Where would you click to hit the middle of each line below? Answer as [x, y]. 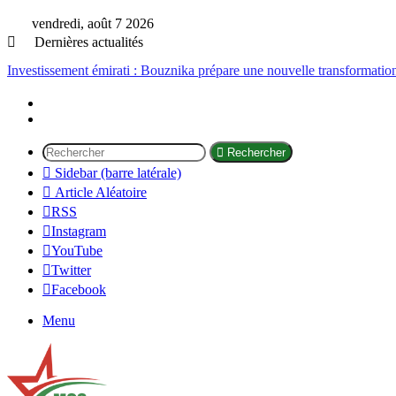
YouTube [77, 251]
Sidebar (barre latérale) [118, 173]
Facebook [79, 289]
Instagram [79, 231]
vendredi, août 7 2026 [91, 23]
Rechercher [256, 152]
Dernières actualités [87, 42]
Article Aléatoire [101, 192]
